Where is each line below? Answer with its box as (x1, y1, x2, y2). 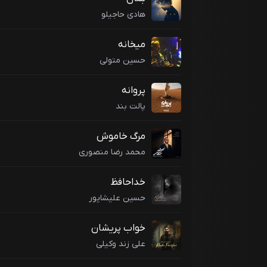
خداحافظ (110, 176, 145, 190)
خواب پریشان (91, 222, 145, 235)
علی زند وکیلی (96, 238, 145, 250)
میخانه (118, 38, 145, 52)
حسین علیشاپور (89, 192, 145, 204)
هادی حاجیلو (101, 8, 145, 20)
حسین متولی (100, 54, 145, 66)
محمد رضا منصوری (79, 146, 145, 158)
